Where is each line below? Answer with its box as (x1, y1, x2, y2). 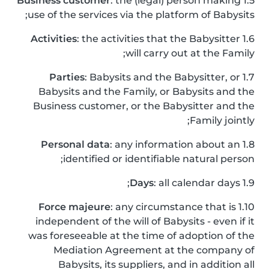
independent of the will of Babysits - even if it (35, 216, 255, 227)
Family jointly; (190, 115, 255, 126)
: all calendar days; (154, 177, 240, 189)
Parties (49, 71, 85, 83)
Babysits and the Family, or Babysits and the (38, 86, 255, 97)
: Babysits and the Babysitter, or (85, 71, 240, 83)
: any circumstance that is (110, 201, 236, 213)
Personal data (41, 139, 110, 150)
